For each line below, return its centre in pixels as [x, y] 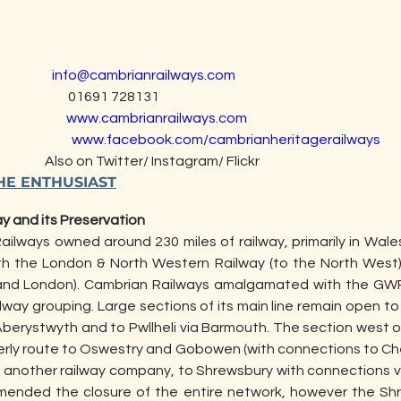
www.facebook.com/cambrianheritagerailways [226, 140]
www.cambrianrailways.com [157, 118]
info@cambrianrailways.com [144, 75]
